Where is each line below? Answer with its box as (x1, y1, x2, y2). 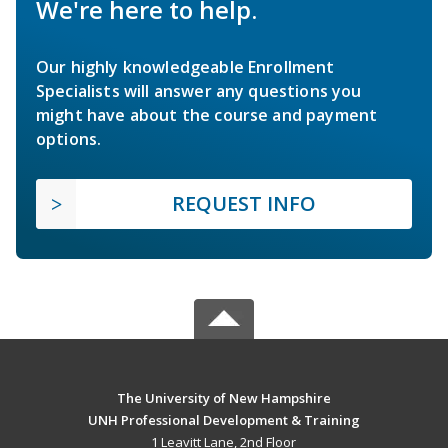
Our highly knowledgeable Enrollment (36, 55, 335, 78)
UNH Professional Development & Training (87, 410, 360, 429)
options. (36, 127, 102, 150)
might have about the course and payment (36, 103, 378, 126)
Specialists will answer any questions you (36, 79, 362, 102)
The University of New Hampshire (116, 388, 331, 407)
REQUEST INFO (172, 189, 316, 217)
